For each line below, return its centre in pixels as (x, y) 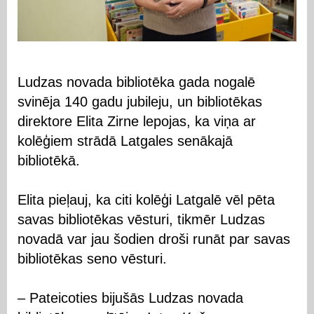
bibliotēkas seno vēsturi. (92, 258)
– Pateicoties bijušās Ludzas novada (130, 298)
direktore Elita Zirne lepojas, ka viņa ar (137, 121)
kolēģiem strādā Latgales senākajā (125, 141)
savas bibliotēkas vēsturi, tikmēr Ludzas (141, 219)
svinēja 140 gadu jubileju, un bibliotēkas (140, 101)
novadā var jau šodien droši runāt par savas (154, 239)
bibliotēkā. (49, 160)
